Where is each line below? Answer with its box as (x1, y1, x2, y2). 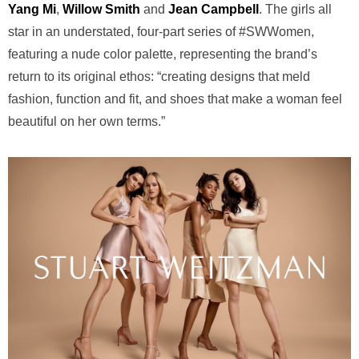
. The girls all (259, 2, 332, 16)
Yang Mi (8, 2, 56, 16)
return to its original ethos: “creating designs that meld (8, 70, 310, 83)
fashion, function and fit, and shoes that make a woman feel (8, 92, 342, 106)
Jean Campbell (168, 2, 259, 16)
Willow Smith (63, 2, 140, 16)
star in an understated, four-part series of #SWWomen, (8, 25, 314, 38)
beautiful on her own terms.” (8, 115, 165, 128)
